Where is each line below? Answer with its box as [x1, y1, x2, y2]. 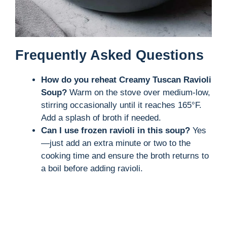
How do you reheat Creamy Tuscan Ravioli [41, 74, 211, 85]
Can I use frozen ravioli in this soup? [41, 125, 190, 135]
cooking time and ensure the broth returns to [41, 150, 209, 161]
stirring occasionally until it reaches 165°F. [41, 100, 202, 110]
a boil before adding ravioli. [41, 163, 143, 173]
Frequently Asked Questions [15, 47, 204, 63]
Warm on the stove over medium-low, [67, 87, 210, 97]
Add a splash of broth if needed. [41, 112, 161, 123]
